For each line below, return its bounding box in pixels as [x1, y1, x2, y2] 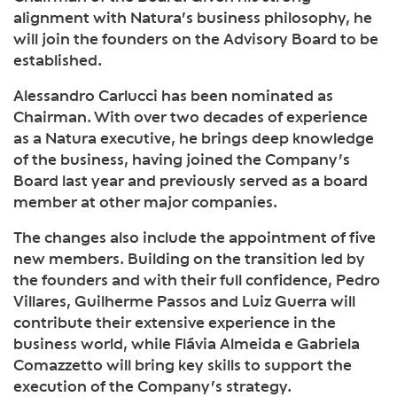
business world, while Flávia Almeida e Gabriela [13, 333, 360, 353]
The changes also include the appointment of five [13, 227, 376, 246]
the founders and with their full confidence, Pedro [13, 269, 380, 289]
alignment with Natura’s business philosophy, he [13, 7, 372, 27]
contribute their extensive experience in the [13, 312, 336, 331]
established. [13, 50, 102, 69]
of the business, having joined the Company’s [13, 149, 350, 168]
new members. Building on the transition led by [13, 248, 365, 268]
